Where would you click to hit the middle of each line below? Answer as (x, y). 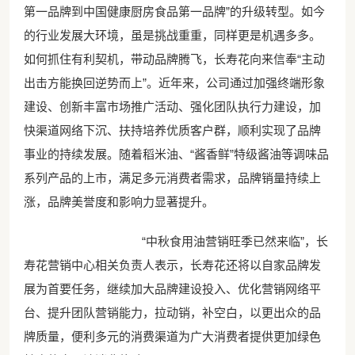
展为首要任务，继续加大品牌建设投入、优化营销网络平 (172, 289)
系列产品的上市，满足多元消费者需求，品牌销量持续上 (172, 178)
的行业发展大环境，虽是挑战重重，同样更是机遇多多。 (172, 36)
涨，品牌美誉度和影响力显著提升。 (118, 202)
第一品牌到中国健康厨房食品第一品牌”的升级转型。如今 (174, 12)
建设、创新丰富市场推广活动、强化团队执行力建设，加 (172, 107)
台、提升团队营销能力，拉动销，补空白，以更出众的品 (172, 313)
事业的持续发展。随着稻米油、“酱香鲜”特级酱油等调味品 (176, 155)
